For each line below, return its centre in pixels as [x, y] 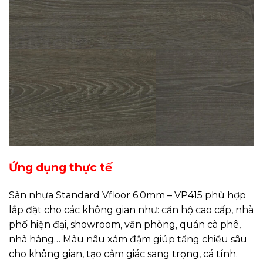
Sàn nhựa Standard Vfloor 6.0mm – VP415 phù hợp [127, 195]
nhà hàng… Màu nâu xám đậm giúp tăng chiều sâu [128, 240]
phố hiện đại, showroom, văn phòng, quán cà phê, [125, 225]
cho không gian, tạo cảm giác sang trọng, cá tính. [123, 254]
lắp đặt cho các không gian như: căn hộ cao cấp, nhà [131, 210]
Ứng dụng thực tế [60, 167]
